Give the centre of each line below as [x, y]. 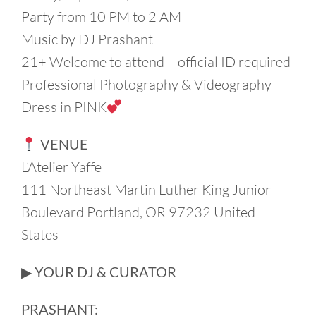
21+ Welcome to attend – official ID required [156, 61]
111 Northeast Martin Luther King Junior [146, 189]
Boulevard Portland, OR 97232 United [138, 212]
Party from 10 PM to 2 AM [101, 16]
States [40, 234]
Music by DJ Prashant [87, 39]
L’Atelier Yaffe [61, 166]
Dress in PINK [64, 107]
